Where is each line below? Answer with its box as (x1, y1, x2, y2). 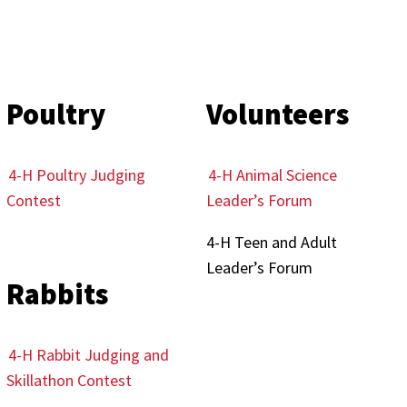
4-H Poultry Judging (7, 164, 145, 185)
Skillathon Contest (5, 370, 132, 391)
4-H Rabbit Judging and (7, 344, 169, 365)
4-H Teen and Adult (206, 232, 338, 253)
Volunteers (206, 96, 350, 133)
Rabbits (5, 276, 108, 313)
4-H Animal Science (208, 164, 338, 185)
